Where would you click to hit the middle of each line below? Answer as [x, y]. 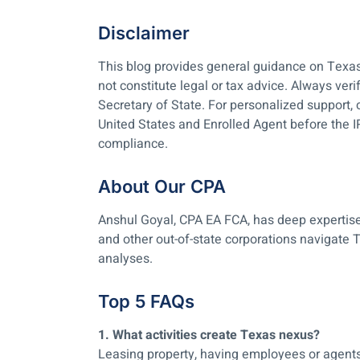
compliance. [133, 143]
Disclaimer [144, 33]
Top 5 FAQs [146, 301]
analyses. [125, 258]
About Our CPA [162, 186]
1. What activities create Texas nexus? [209, 335]
